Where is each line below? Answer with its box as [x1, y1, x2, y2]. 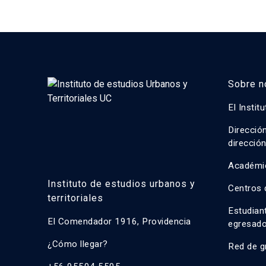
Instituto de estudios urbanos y [47, 178, 195, 189]
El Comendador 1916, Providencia [47, 216, 191, 227]
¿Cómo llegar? [47, 239, 108, 249]
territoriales [47, 192, 103, 204]
